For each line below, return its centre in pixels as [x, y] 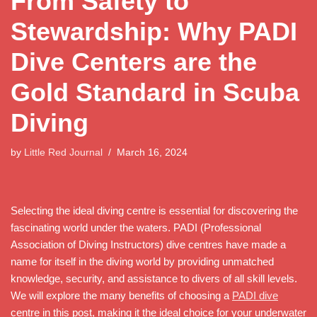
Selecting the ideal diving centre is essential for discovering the [154, 210]
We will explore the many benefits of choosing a [121, 295]
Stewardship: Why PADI [154, 31]
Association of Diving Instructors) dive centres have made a [148, 244]
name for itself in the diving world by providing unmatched [142, 261]
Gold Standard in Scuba [155, 92]
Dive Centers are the [134, 62]
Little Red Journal [63, 152]
